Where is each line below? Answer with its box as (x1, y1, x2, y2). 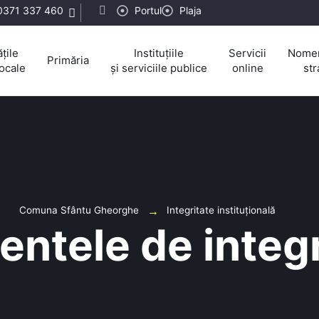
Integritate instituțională (166, 204, 276, 216)
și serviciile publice (110, 61, 207, 75)
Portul (135, 4, 162, 16)
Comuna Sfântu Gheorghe (19, 204, 139, 216)
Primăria (47, 53, 89, 68)
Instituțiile (134, 46, 184, 60)
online (231, 61, 263, 75)
